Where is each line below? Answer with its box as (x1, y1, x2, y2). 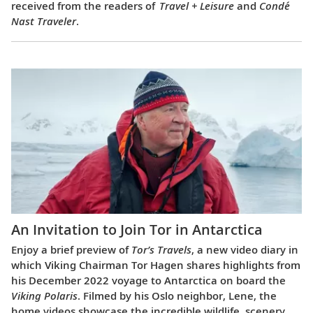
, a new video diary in (191, 242, 298, 257)
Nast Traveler (11, 13, 76, 28)
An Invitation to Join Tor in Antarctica (11, 220, 263, 240)
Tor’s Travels (131, 242, 191, 257)
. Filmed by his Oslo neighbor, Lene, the (78, 289, 277, 303)
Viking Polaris (11, 289, 78, 303)
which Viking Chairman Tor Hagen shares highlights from (11, 258, 300, 272)
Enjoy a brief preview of (11, 242, 131, 257)
